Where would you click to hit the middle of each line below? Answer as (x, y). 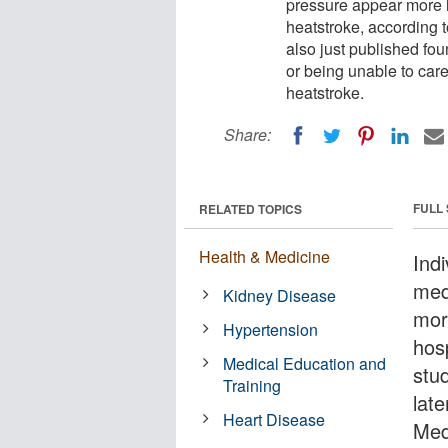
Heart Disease (274, 419)
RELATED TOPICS (250, 208)
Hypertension (271, 329)
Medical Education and (305, 363)
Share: (247, 134)
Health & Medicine (264, 256)
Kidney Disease (280, 295)
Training (252, 385)
